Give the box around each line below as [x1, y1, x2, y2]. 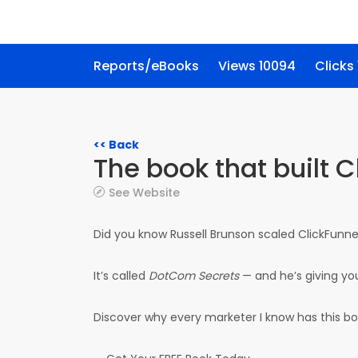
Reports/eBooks [93, 57, 199, 75]
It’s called [93, 268, 149, 284]
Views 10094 [218, 57, 296, 75]
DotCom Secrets [149, 268, 239, 284]
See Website [109, 185, 180, 201]
